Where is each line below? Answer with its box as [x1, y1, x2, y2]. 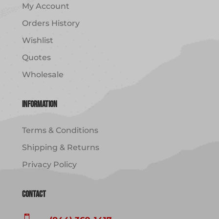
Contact [22, 189, 46, 200]
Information [22, 99, 57, 110]
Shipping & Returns [22, 143, 99, 153]
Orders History [22, 19, 80, 28]
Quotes [22, 53, 51, 63]
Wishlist [22, 36, 53, 45]
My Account [22, 1, 69, 11]
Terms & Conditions [22, 126, 98, 135]
